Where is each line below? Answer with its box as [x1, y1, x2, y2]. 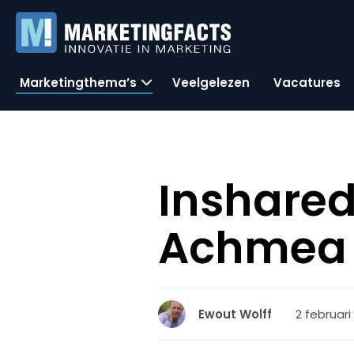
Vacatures [273, 73, 341, 91]
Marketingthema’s [20, 73, 137, 91]
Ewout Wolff [198, 306, 273, 322]
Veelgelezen [172, 73, 250, 91]
